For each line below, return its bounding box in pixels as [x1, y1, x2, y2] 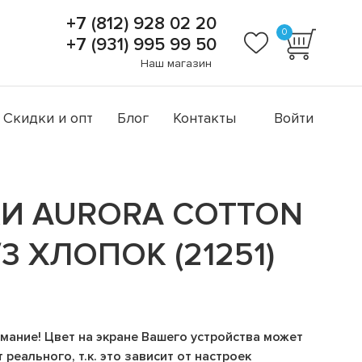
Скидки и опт [2, 108, 93, 127]
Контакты [172, 108, 236, 127]
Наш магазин [141, 57, 212, 70]
